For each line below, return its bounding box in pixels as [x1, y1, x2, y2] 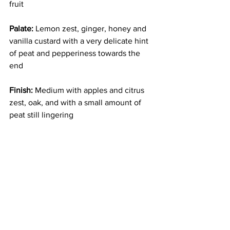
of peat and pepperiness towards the [9, 49, 142, 58]
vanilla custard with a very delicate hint [9, 36, 150, 46]
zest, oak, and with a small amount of [9, 98, 143, 107]
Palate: [9, 24, 33, 33]
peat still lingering [9, 110, 73, 120]
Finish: [9, 86, 33, 95]
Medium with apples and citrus [33, 86, 146, 95]
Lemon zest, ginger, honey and [33, 24, 148, 33]
